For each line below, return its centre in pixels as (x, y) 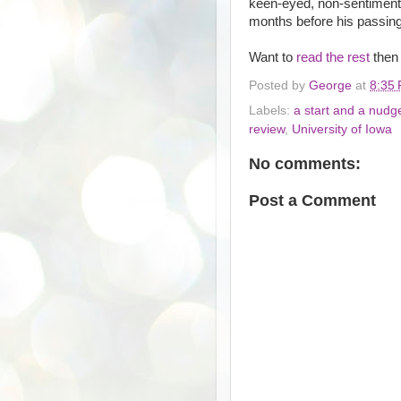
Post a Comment (312, 201)
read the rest (335, 57)
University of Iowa (342, 130)
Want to (273, 57)
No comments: (305, 164)
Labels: (271, 111)
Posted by (279, 86)
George (330, 86)
